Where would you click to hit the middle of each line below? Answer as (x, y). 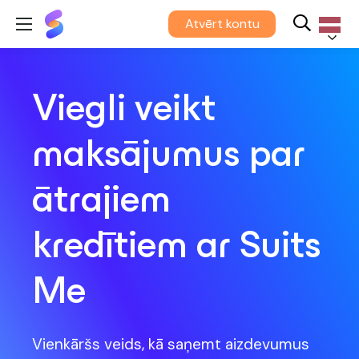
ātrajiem (101, 202)
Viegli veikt (124, 111)
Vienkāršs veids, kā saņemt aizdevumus (171, 345)
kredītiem (114, 248)
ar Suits (258, 248)
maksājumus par (169, 156)
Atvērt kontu (222, 24)
